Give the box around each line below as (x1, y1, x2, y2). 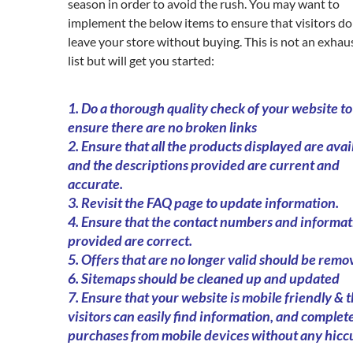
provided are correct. (68, 232, 192, 249)
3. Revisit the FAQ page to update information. (68, 194, 339, 211)
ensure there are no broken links (68, 118, 257, 136)
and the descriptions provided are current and (68, 156, 340, 173)
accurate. (68, 175, 123, 192)
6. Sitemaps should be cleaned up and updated (68, 269, 340, 287)
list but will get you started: (68, 53, 214, 68)
